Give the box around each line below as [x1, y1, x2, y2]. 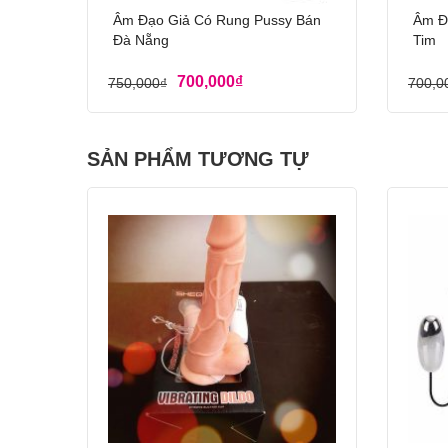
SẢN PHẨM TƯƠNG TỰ [87, 148, 309, 171]
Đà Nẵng [113, 32, 169, 49]
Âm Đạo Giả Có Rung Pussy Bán [113, 12, 321, 29]
